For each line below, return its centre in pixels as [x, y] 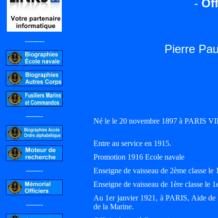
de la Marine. [114, 207]
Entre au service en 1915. [132, 143]
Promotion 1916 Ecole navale [139, 157]
